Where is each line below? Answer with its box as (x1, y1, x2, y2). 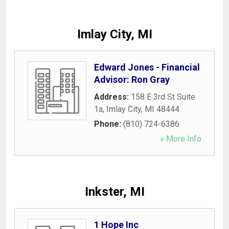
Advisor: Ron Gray (94, 74, 170, 85)
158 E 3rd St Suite (131, 91, 195, 102)
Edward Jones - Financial (94, 61, 200, 73)
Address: (94, 91, 131, 102)
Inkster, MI (84, 184, 145, 199)
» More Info (160, 133, 201, 144)
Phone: (94, 119, 123, 129)
